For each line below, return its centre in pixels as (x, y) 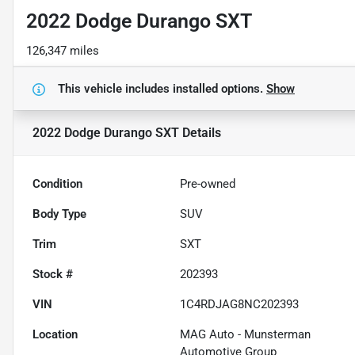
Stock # (53, 275)
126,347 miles (63, 51)
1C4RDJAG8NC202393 (240, 305)
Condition (57, 184)
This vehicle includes (115, 89)
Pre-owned (208, 184)
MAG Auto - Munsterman (246, 335)
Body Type (59, 214)
